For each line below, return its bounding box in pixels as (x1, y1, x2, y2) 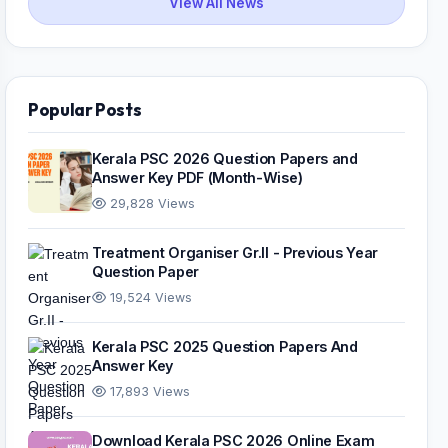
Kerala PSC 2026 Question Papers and (92, 150, 358, 167)
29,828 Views (106, 196, 195, 211)
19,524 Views (106, 290, 192, 305)
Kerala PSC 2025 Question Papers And (92, 338, 358, 355)
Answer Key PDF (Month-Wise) (92, 169, 303, 186)
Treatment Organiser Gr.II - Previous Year (92, 244, 379, 261)
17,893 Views (106, 384, 190, 399)
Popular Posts (28, 98, 142, 121)
